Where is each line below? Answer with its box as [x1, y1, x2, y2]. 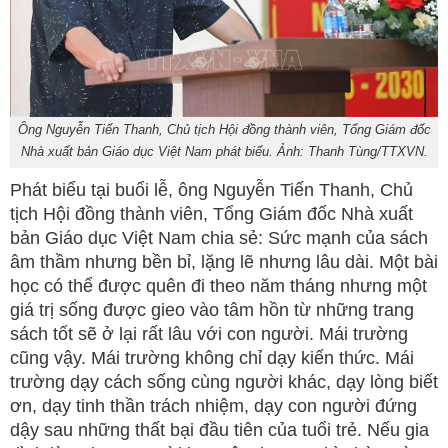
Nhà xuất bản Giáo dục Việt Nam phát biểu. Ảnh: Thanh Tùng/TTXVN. [20, 143, 428, 159]
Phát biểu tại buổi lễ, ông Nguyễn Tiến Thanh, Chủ [10, 179, 413, 200]
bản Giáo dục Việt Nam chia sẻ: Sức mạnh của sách [10, 227, 428, 248]
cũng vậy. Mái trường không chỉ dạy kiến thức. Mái [10, 347, 414, 368]
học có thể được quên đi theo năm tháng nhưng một [10, 275, 427, 296]
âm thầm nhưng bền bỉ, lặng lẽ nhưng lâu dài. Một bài [10, 251, 438, 272]
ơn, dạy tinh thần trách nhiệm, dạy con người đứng [10, 395, 417, 416]
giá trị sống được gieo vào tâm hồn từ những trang [10, 299, 414, 320]
